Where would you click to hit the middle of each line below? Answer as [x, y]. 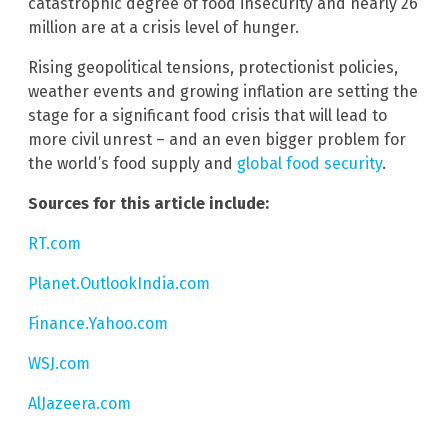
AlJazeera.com [79, 403]
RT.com [54, 243]
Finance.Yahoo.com [98, 323]
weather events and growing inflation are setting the [223, 91]
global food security [309, 163]
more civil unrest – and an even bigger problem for [217, 139]
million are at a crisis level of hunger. [163, 27]
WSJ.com [59, 363]
